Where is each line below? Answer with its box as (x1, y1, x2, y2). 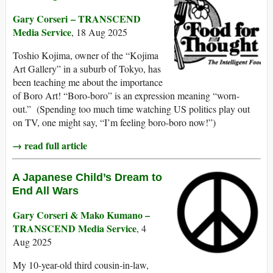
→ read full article (12, 138, 87, 153)
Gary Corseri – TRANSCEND (13, 12, 141, 26)
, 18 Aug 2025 (71, 26, 127, 39)
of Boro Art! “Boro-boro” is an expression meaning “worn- (13, 89, 239, 102)
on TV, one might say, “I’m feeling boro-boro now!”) (13, 116, 216, 129)
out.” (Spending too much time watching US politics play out (13, 102, 250, 116)
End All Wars (12, 185, 79, 197)
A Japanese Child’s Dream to (12, 171, 162, 184)
